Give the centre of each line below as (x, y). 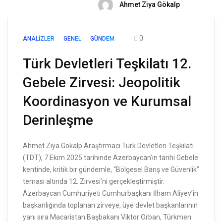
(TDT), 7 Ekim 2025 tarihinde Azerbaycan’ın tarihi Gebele (111, 158)
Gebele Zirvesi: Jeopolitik (102, 83)
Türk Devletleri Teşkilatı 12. (107, 64)
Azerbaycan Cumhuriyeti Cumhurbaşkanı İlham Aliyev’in (111, 194)
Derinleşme (58, 120)
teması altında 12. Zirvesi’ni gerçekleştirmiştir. (94, 182)
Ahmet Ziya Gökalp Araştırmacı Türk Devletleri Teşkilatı (108, 146)
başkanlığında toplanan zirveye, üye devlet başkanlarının (110, 205)
